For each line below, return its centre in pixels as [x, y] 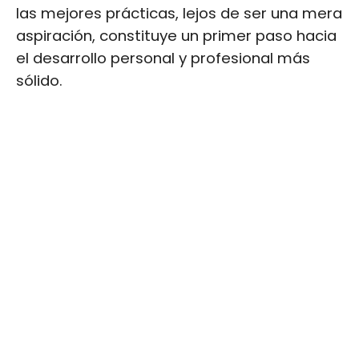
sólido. [39, 80]
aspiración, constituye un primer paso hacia [176, 35]
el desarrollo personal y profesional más [163, 58]
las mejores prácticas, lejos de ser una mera [179, 13]
